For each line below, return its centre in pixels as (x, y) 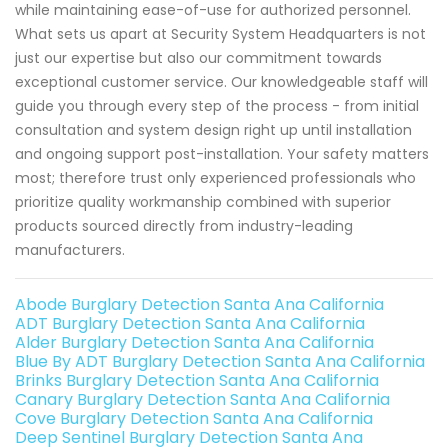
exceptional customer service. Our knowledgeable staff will (221, 81)
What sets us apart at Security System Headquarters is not (220, 33)
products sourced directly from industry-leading (184, 225)
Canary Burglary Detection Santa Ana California (202, 399)
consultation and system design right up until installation (213, 129)
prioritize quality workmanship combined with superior (203, 201)
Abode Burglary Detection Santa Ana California (199, 304)
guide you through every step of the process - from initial (217, 105)
